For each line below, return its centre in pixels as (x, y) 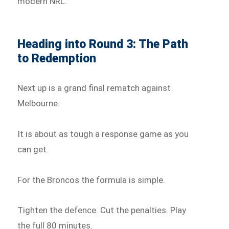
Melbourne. (39, 104)
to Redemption (57, 59)
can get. (33, 149)
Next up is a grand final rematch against (94, 88)
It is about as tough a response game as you (103, 134)
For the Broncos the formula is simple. (91, 180)
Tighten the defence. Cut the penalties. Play (102, 210)
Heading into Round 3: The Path (103, 44)
